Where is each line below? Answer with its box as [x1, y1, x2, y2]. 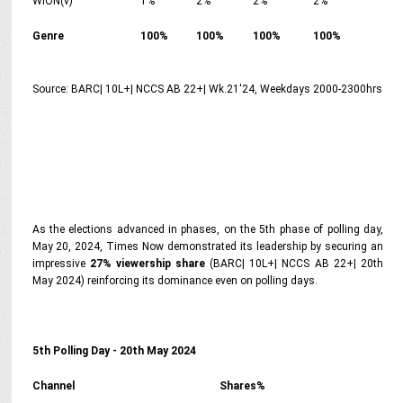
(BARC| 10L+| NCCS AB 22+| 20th [205, 257, 383, 270]
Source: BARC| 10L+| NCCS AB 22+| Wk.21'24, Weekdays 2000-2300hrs [31, 83, 382, 95]
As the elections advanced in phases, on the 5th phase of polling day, [31, 223, 383, 236]
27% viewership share [89, 257, 206, 270]
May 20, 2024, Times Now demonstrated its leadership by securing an [31, 240, 383, 253]
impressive [31, 257, 90, 270]
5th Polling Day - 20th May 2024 [31, 345, 196, 357]
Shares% [219, 380, 265, 392]
